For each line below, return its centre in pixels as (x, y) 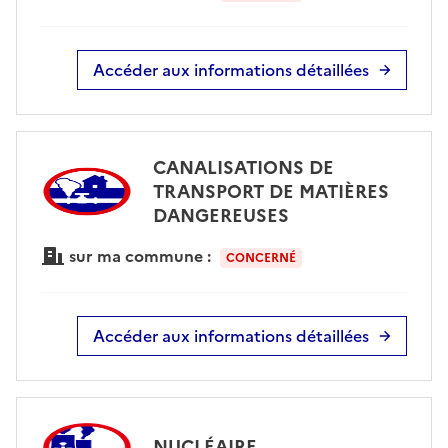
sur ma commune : (140, 255)
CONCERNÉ (260, 257)
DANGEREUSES (220, 215)
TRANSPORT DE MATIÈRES (270, 191)
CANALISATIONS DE (243, 167)
